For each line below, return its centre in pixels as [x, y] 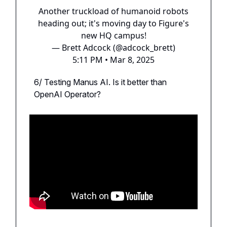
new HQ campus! [113, 35]
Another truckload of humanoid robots [113, 11]
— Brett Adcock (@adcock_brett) [113, 47]
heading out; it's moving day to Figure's [113, 23]
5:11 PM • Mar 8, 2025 [113, 60]
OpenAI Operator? [67, 94]
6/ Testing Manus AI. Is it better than [100, 82]
